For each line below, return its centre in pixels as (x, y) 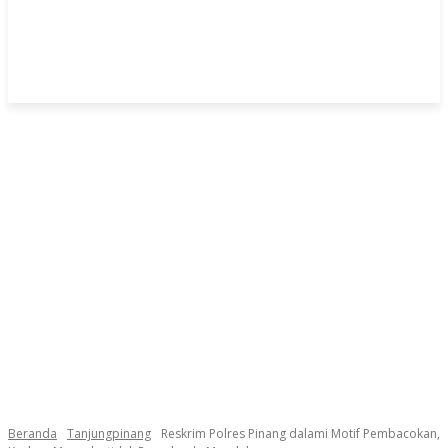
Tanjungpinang (109, 433)
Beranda (32, 433)
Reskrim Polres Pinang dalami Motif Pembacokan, (300, 433)
